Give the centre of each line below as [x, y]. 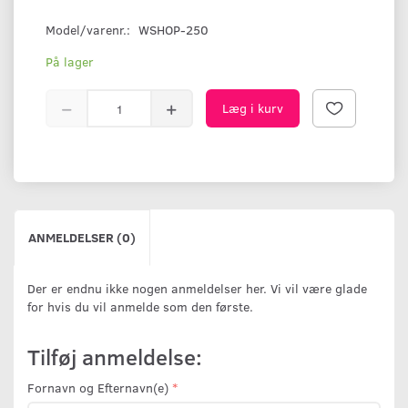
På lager [70, 62]
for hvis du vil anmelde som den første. [140, 307]
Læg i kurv [253, 108]
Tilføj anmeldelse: [115, 357]
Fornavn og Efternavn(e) [98, 388]
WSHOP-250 [173, 30]
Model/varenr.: [90, 30]
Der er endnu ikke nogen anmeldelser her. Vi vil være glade [197, 289]
